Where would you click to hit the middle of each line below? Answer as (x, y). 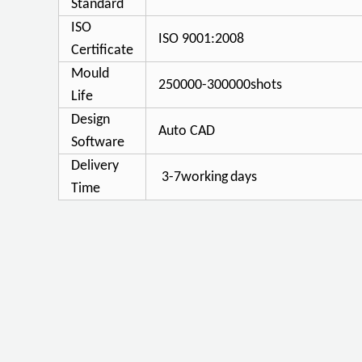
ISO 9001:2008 (201, 39)
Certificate (102, 51)
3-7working (195, 177)
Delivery (95, 166)
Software (98, 143)
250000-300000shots (220, 85)
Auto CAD (187, 131)
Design (90, 120)
